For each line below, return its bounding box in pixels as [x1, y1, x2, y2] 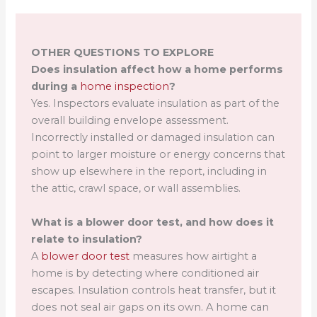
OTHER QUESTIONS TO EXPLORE [31, 46, 214, 59]
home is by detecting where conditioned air [31, 266, 260, 279]
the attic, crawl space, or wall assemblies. [31, 182, 241, 195]
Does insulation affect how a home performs [31, 63, 284, 76]
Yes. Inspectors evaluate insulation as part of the [31, 97, 280, 110]
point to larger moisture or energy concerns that [31, 148, 286, 161]
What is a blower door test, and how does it [31, 215, 275, 229]
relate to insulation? [31, 232, 143, 246]
